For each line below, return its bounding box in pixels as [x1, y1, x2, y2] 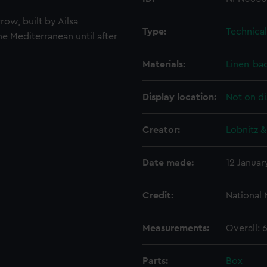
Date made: [142, 158, 194, 167]
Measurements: [142, 223, 209, 233]
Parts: [142, 256, 168, 266]
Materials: [142, 60, 185, 69]
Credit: [142, 191, 173, 200]
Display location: [142, 92, 216, 102]
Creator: [142, 125, 180, 135]
